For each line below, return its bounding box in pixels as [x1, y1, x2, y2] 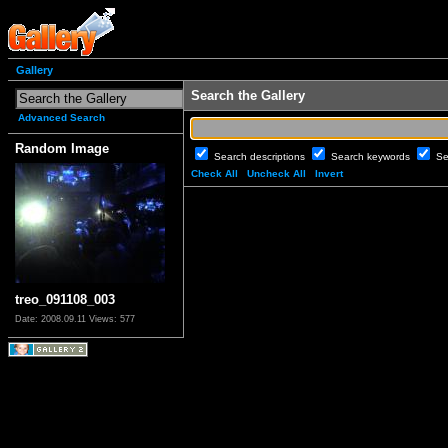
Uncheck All [247, 168, 306, 180]
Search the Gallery [191, 88, 305, 104]
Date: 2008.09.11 [15, 314, 89, 325]
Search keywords [331, 151, 413, 163]
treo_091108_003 [15, 292, 115, 308]
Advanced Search [18, 112, 105, 124]
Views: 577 [89, 314, 135, 325]
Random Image [15, 141, 109, 157]
